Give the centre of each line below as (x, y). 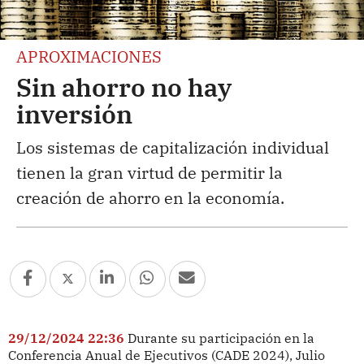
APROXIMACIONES (89, 56)
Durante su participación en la (221, 338)
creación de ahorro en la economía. (150, 197)
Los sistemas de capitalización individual (173, 147)
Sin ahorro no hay (124, 87)
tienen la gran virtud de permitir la (149, 172)
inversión (74, 113)
